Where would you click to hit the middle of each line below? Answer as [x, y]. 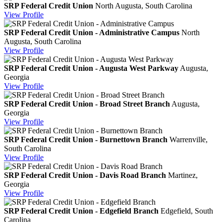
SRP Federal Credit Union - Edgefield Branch [81, 211]
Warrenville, [189, 139]
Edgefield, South [187, 211]
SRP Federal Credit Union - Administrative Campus [92, 32]
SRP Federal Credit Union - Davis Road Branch [85, 175]
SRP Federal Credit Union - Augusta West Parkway [91, 68]
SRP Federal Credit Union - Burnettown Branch [86, 139]
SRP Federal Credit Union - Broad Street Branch [87, 104]
